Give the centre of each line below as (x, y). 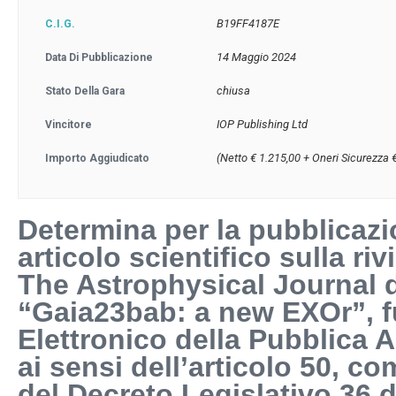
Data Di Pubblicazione (99, 57)
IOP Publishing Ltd (263, 124)
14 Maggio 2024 (257, 57)
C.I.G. (60, 24)
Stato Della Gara (85, 91)
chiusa (234, 91)
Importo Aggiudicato (97, 158)
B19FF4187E (248, 23)
